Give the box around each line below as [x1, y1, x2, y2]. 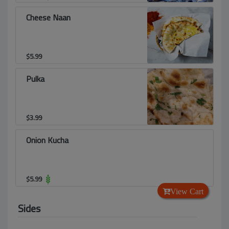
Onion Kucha [26, 132, 68, 148]
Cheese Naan [26, 10, 71, 25]
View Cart [170, 187, 203, 195]
